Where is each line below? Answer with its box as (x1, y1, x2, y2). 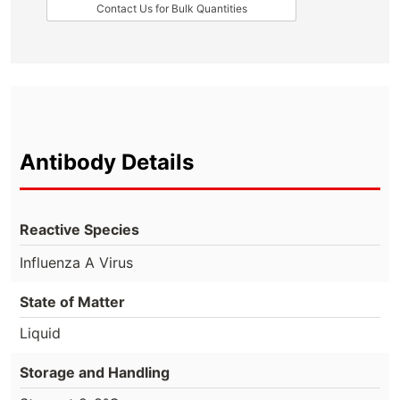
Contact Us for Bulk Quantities (96, 2, 247, 15)
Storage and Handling (20, 362, 170, 381)
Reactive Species (20, 221, 139, 238)
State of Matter (20, 292, 125, 311)
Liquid (20, 323, 61, 342)
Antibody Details (20, 149, 194, 175)
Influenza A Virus (20, 253, 133, 271)
